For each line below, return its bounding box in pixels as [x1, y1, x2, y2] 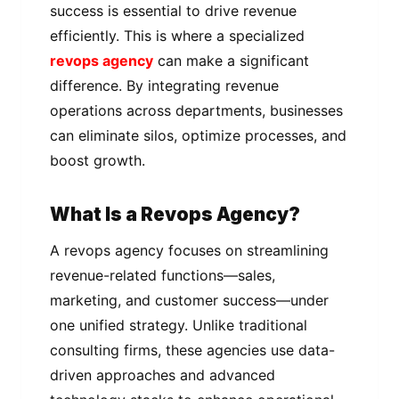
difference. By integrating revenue [50, 76, 279, 94]
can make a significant [153, 51, 309, 69]
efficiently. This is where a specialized [50, 26, 305, 45]
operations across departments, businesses [50, 101, 343, 119]
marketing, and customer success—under [50, 290, 329, 309]
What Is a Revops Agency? [50, 203, 300, 226]
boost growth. [50, 151, 145, 169]
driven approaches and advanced [50, 365, 275, 384]
